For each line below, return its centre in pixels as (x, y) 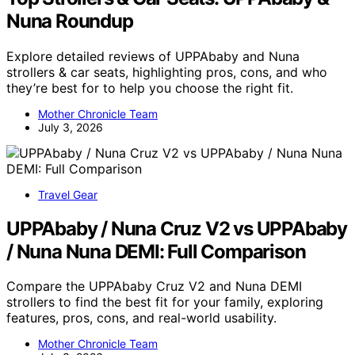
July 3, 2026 (71, 127)
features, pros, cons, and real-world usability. (141, 318)
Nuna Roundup (70, 21)
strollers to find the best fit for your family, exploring (165, 302)
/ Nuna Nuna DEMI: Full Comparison (156, 251)
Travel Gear (68, 194)
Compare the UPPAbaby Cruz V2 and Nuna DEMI (154, 286)
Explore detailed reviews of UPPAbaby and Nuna (153, 56)
